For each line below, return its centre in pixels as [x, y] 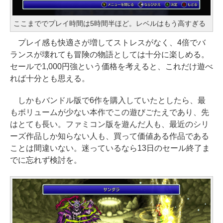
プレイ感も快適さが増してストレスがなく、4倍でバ [108, 43]
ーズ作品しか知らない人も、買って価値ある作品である [110, 136]
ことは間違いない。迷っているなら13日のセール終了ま [110, 148]
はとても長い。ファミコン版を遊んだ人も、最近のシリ [110, 124]
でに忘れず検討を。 [46, 160]
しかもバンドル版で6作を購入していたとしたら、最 [108, 101]
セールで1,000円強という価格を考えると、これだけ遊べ [111, 67]
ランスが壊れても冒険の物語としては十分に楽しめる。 [110, 55]
